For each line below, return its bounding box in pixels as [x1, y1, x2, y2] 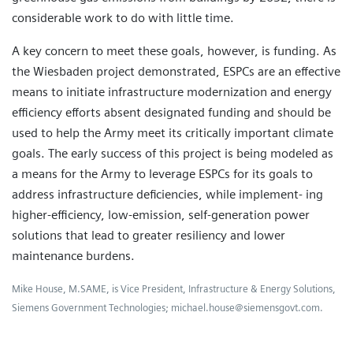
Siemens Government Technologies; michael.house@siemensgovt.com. [12, 302, 323, 314]
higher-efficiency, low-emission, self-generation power [12, 207, 310, 223]
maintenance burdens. [12, 248, 135, 264]
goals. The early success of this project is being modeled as [12, 146, 333, 162]
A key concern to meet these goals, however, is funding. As [12, 43, 336, 59]
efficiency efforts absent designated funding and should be [12, 105, 331, 121]
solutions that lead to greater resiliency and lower [12, 228, 285, 243]
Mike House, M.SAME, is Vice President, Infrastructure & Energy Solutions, [12, 283, 336, 295]
